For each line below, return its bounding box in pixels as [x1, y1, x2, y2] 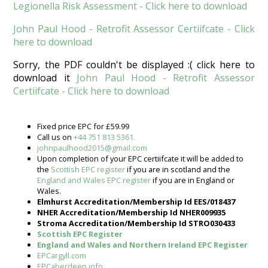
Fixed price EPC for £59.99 [37, 121, 130, 132]
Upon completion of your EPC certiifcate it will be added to [37, 153, 244, 165]
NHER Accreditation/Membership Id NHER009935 [37, 207, 226, 218]
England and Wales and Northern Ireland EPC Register [37, 239, 248, 251]
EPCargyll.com [37, 250, 87, 261]
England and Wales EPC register [37, 175, 151, 186]
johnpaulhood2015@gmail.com [37, 142, 148, 154]
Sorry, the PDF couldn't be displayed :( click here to [13, 58, 255, 72]
